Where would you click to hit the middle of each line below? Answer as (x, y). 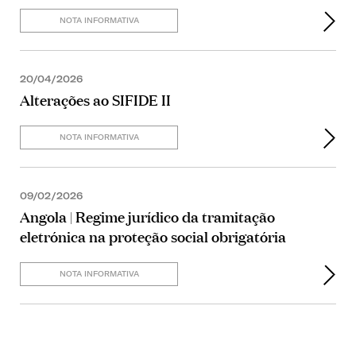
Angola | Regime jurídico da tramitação (147, 216)
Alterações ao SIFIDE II (95, 99)
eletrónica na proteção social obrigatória (153, 236)
